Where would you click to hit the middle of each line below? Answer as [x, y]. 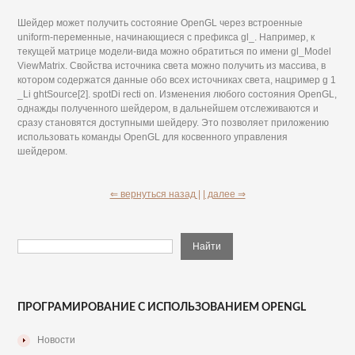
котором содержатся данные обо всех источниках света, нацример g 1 [177, 80]
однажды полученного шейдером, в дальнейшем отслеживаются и [168, 109]
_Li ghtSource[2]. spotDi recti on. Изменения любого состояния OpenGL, [177, 94]
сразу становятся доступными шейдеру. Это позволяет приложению [174, 123]
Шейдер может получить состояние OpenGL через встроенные [160, 23]
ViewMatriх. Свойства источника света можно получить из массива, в [172, 66]
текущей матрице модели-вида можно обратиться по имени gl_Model [175, 52]
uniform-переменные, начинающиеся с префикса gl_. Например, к [166, 37]
